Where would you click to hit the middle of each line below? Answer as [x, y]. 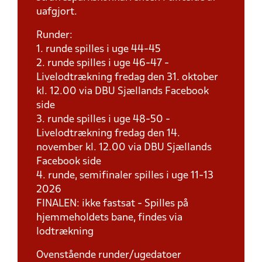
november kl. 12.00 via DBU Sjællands [124, 148]
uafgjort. [57, 12]
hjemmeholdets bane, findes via [109, 218]
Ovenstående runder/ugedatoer [109, 255]
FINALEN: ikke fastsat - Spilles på [112, 204]
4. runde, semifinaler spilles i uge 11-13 [125, 176]
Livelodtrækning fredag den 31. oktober [127, 77]
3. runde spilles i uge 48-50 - [103, 120]
